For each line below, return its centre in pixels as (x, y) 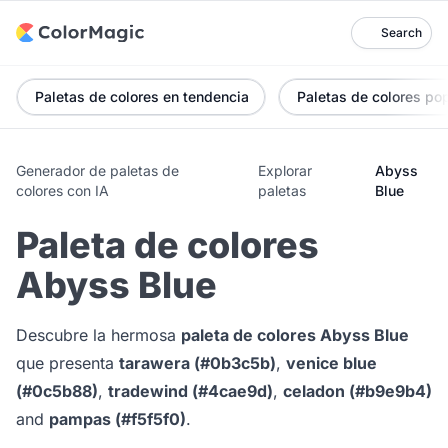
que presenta (67, 363)
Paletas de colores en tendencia (142, 96)
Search (401, 32)
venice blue (331, 363)
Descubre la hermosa (98, 335)
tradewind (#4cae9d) (190, 391)
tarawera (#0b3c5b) (197, 363)
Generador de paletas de (97, 170)
